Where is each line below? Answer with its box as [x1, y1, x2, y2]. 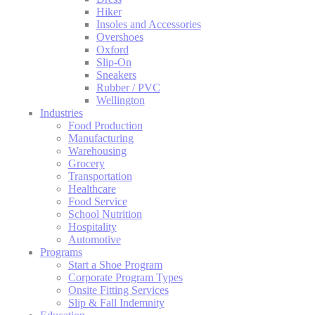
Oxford [96, 43, 129, 56]
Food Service [67, 195, 127, 207]
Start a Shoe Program [67, 258, 162, 271]
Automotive [67, 233, 121, 245]
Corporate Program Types [67, 271, 183, 283]
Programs [39, 245, 82, 258]
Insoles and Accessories [96, 18, 201, 30]
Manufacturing [67, 131, 134, 144]
